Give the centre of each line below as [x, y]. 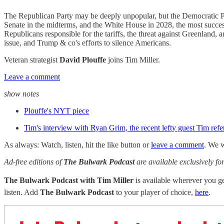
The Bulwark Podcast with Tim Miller [69, 180]
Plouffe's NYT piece [56, 111]
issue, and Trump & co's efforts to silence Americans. [87, 43]
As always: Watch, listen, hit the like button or [77, 145]
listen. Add [22, 192]
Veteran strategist [32, 60]
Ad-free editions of [34, 162]
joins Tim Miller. [134, 60]
